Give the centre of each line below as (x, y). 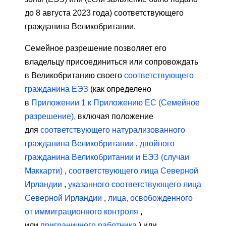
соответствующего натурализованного (113, 130)
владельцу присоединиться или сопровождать (111, 62)
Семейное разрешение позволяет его (96, 48)
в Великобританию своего (74, 76)
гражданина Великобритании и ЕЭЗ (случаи (107, 157)
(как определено (120, 89)
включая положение (115, 117)
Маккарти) (44, 171)
